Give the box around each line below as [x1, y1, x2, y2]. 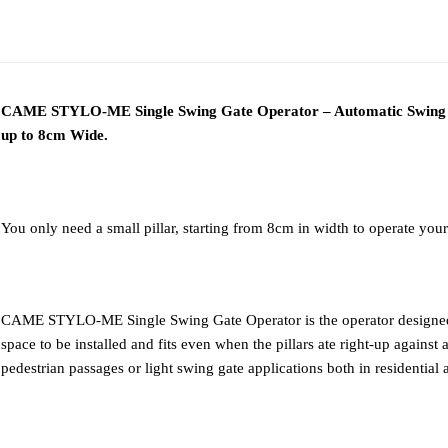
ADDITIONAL [175, 10, 276, 27]
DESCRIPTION [12, 20, 123, 37]
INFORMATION [169, 29, 282, 46]
